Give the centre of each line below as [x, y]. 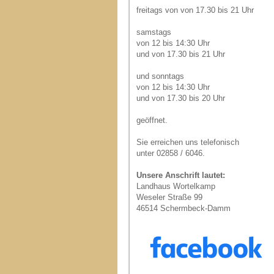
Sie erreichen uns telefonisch [188, 142]
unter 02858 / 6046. [172, 153]
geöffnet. [152, 120]
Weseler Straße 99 [169, 197]
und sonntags [160, 76]
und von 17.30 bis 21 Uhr [181, 54]
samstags [154, 32]
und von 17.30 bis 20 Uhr [181, 98]
